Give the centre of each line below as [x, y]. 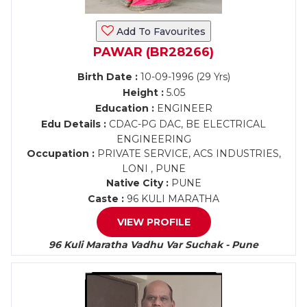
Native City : [137, 183]
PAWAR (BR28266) [153, 52]
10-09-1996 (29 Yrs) [184, 77]
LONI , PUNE [153, 169]
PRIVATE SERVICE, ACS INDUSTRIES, [187, 153]
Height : [143, 93]
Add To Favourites [160, 32]
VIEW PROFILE [153, 222]
